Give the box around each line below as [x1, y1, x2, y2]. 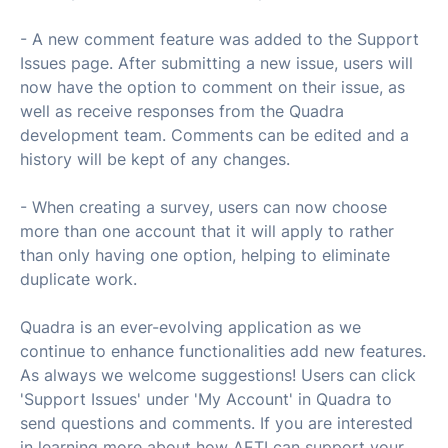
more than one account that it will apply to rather [20, 220, 394, 241]
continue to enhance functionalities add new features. [20, 340, 426, 361]
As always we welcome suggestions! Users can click [20, 364, 416, 385]
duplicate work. [20, 268, 137, 289]
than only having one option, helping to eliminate [20, 244, 390, 265]
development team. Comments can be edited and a [20, 124, 409, 145]
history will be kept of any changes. [20, 148, 300, 169]
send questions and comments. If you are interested [20, 412, 413, 433]
